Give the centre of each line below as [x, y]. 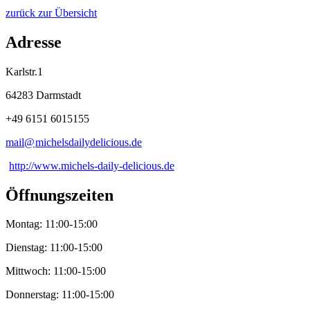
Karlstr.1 [24, 71]
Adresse [34, 42]
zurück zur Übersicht [51, 12]
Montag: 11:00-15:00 [52, 224]
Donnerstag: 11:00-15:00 [60, 295]
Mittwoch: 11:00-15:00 [56, 271]
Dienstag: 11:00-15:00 [54, 248]
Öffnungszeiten [60, 195]
